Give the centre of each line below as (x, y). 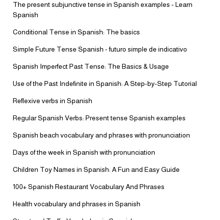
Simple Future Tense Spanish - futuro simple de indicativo (100, 49)
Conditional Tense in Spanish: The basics (76, 32)
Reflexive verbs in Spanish (53, 101)
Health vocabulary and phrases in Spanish (77, 204)
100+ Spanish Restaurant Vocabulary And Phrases (89, 187)
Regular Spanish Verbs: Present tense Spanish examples (99, 118)
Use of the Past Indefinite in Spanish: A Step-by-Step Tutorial (105, 83)
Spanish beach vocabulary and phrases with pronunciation (101, 135)
